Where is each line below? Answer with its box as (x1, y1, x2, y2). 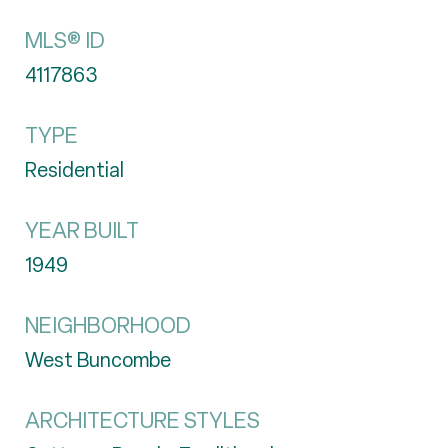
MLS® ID (25, 26, 105, 55)
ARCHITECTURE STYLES (25, 406, 260, 435)
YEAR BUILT (25, 216, 139, 245)
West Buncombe (25, 347, 171, 373)
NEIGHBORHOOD (25, 311, 191, 340)
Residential (25, 157, 124, 183)
